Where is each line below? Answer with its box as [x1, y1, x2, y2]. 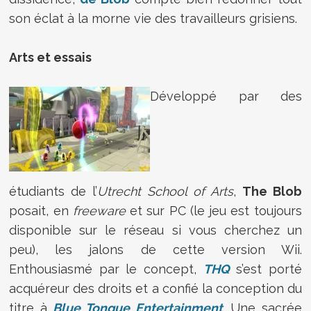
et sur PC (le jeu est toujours [130, 203, 302, 218]
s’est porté [229, 261, 302, 276]
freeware [72, 203, 131, 218]
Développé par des [150, 88, 302, 103]
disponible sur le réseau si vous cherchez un [9, 222, 302, 237]
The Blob [242, 183, 302, 199]
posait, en [9, 203, 73, 218]
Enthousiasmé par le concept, [9, 261, 203, 276]
